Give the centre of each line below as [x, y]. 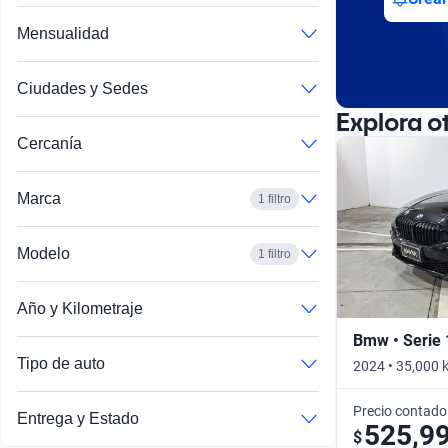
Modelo [43, 254]
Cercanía [49, 144]
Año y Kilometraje [80, 309]
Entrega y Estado [78, 419]
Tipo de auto [61, 364]
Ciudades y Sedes [82, 89]
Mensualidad [63, 34]
